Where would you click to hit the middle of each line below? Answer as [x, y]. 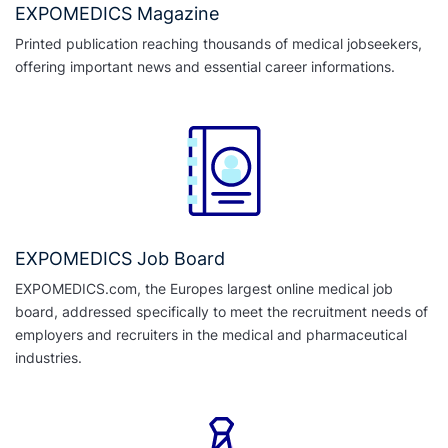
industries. [48, 357]
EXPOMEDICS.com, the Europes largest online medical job [204, 288]
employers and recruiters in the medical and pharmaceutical [211, 334]
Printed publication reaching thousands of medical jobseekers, [218, 43]
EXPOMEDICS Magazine [117, 13]
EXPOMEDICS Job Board [120, 258]
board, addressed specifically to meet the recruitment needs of [221, 311]
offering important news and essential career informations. [205, 66]
